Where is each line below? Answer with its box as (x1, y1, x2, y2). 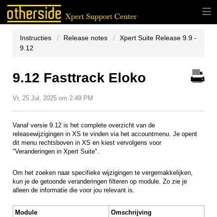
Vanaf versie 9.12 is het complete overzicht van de (13, 122, 155, 129)
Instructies (20, 34, 53, 42)
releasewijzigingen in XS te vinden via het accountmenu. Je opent (13, 130, 197, 138)
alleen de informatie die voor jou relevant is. (13, 186, 135, 194)
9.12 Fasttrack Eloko (13, 70, 146, 85)
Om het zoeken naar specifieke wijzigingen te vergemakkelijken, (13, 169, 193, 177)
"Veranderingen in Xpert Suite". (13, 148, 99, 155)
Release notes (63, 34, 108, 42)
